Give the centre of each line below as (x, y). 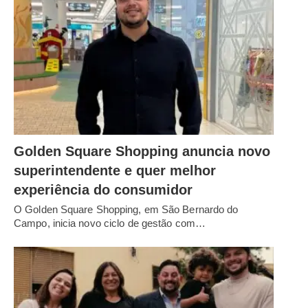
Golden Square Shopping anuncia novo (142, 152)
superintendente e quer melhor (115, 171)
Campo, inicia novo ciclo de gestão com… (110, 223)
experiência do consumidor (103, 190)
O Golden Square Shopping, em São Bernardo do (126, 210)
